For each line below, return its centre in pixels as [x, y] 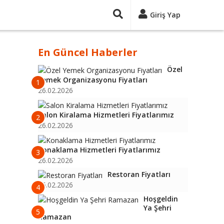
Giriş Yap [165, 15]
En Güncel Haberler [88, 52]
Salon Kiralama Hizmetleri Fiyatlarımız [106, 115]
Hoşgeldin [161, 199]
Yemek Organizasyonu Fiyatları [93, 80]
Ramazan [55, 217]
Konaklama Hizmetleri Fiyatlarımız [99, 150]
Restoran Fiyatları [139, 174]
